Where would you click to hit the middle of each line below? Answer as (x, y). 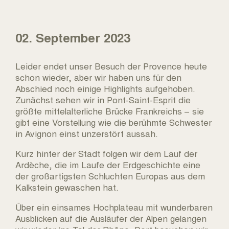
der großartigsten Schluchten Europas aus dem (110, 176)
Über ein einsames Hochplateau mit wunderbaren (114, 207)
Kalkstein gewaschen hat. (67, 187)
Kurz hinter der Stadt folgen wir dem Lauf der (106, 153)
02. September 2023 (73, 38)
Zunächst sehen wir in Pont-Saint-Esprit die (103, 100)
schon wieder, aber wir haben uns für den (98, 77)
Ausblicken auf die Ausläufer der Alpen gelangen (111, 218)
